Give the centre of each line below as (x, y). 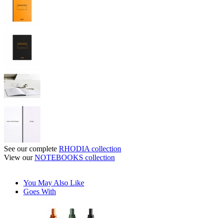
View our (19, 158)
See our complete (31, 149)
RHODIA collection (90, 149)
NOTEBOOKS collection (75, 158)
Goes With (40, 192)
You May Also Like (54, 183)
